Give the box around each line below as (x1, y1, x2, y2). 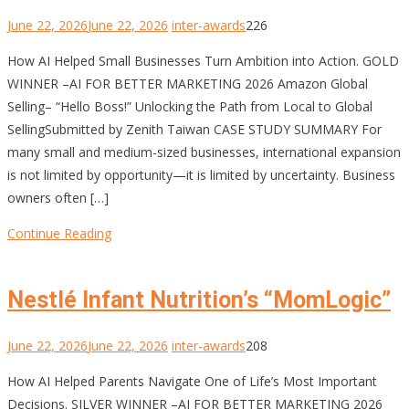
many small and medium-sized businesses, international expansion (7, 142, 401, 161)
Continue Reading (7, 224, 111, 242)
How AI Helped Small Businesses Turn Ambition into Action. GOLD (7, 51, 399, 69)
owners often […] (7, 188, 109, 206)
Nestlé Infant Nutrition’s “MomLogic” (7, 287, 391, 314)
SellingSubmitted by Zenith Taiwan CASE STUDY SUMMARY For (7, 120, 382, 138)
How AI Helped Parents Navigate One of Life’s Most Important (7, 372, 377, 391)
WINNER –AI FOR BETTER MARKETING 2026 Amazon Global (7, 74, 368, 92)
